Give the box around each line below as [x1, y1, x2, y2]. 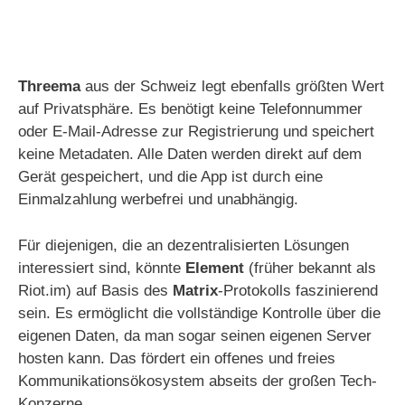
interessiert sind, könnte [18, 259, 185, 277]
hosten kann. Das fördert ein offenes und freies [18, 349, 335, 367]
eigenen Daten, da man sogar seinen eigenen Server [18, 326, 372, 344]
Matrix [173, 281, 218, 299]
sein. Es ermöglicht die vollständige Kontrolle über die [18, 304, 381, 322]
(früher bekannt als [244, 259, 376, 277]
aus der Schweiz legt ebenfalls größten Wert [80, 78, 384, 95]
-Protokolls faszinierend [218, 281, 378, 299]
